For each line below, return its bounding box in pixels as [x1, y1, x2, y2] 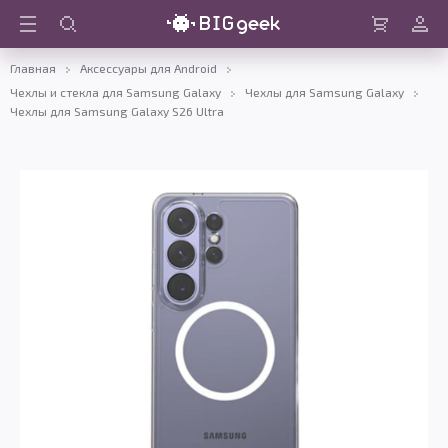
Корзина [374, 35, 411, 46]
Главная [10, 61, 56, 75]
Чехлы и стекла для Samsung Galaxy [10, 85, 221, 99]
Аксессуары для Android [80, 61, 217, 75]
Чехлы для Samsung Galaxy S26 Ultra [10, 104, 224, 118]
